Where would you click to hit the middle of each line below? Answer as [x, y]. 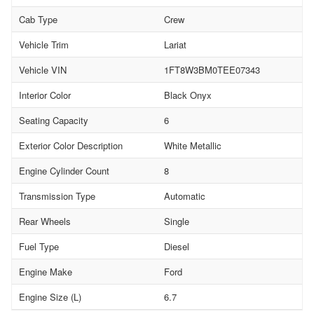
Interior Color [45, 95]
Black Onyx [188, 95]
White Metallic [193, 145]
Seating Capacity [54, 120]
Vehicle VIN [43, 69]
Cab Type [38, 19]
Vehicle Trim [44, 44]
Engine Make [46, 271]
